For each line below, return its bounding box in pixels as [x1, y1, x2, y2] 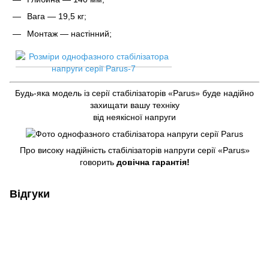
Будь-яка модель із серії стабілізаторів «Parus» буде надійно [15, 88, 254, 98]
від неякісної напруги [93, 112, 176, 122]
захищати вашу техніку [89, 100, 180, 110]
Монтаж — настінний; [27, 28, 112, 38]
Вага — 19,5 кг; [27, 11, 86, 22]
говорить [79, 157, 116, 168]
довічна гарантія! [116, 157, 190, 168]
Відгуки [10, 188, 50, 201]
